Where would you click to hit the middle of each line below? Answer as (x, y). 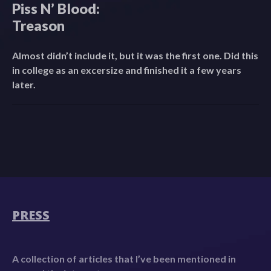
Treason (38, 26)
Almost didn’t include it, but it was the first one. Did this (135, 56)
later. (24, 85)
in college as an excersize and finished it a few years (127, 70)
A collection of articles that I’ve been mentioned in (124, 259)
